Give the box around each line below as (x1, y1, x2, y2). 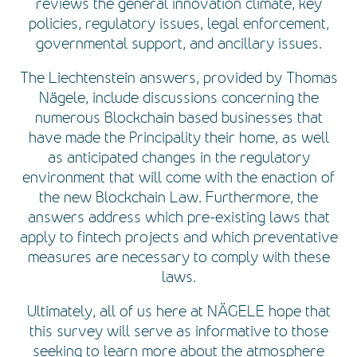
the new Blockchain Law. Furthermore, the (39, 188, 318, 206)
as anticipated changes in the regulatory (47, 148, 310, 167)
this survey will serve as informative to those (29, 322, 328, 340)
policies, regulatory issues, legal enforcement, (28, 14, 329, 33)
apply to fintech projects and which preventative (19, 228, 338, 246)
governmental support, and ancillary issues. (35, 34, 322, 53)
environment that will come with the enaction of (22, 168, 335, 186)
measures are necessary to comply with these (27, 248, 330, 266)
